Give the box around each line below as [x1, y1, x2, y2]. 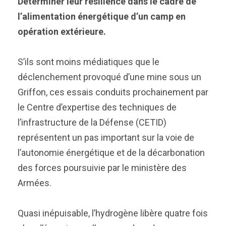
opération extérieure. [18, 26, 106, 37]
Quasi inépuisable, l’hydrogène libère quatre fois [18, 208, 208, 218]
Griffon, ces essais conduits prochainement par [18, 87, 208, 97]
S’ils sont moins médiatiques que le [18, 56, 159, 67]
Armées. [18, 178, 51, 188]
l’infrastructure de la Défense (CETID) [18, 117, 166, 128]
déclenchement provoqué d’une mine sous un [18, 72, 201, 82]
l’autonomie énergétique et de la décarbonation [18, 147, 205, 158]
